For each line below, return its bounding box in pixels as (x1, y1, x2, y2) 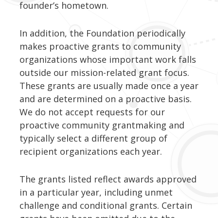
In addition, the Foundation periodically (19, 27, 185, 39)
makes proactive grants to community (19, 40, 181, 53)
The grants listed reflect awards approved (19, 173, 197, 185)
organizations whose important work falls (19, 54, 196, 66)
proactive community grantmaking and (19, 119, 184, 131)
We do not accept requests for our (19, 106, 165, 118)
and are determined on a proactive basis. (19, 93, 192, 105)
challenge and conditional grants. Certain (19, 200, 192, 212)
